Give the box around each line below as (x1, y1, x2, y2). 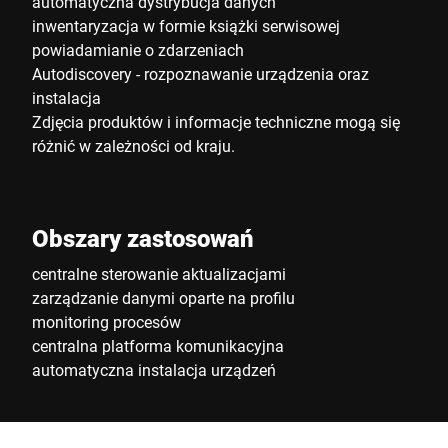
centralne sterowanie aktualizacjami (32, 263, 286, 284)
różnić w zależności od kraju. (32, 135, 235, 156)
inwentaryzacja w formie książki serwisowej (32, 15, 340, 36)
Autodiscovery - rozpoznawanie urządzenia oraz (32, 63, 369, 84)
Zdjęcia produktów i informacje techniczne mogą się (32, 111, 400, 132)
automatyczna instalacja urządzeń (32, 359, 276, 380)
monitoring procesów (32, 311, 181, 332)
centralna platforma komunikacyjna (32, 335, 284, 356)
